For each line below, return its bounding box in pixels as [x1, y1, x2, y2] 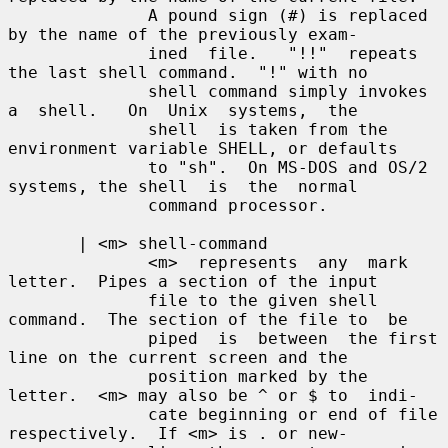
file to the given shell [8, 290, 148, 310]
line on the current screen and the [8, 347, 348, 367]
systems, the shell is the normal [8, 176, 358, 196]
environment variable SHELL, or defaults [8, 138, 398, 158]
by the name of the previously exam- [8, 24, 358, 44]
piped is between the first [8, 328, 148, 348]
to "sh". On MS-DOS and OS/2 [8, 157, 148, 177]
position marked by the [8, 366, 148, 386]
